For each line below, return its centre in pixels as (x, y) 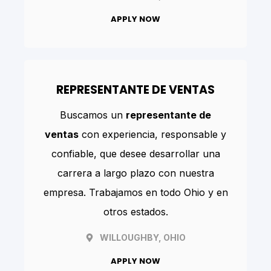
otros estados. (135, 212)
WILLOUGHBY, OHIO (143, 238)
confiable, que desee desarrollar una (135, 154)
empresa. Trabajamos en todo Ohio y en (135, 193)
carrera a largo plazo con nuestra (135, 173)
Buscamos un (93, 115)
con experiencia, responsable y (152, 135)
